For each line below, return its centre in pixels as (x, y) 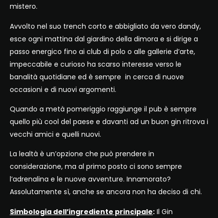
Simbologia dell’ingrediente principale (81, 211)
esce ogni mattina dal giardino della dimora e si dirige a (104, 39)
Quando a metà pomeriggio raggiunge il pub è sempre (103, 109)
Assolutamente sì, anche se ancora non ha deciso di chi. (106, 192)
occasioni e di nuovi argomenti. (65, 89)
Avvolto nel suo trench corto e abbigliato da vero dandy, (105, 26)
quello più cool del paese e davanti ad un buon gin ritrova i (109, 122)
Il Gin (164, 211)
